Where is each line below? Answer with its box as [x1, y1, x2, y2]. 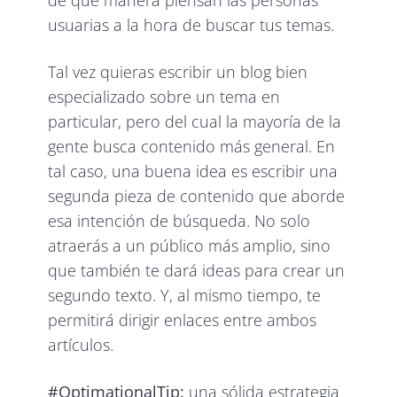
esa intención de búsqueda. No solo [48, 209, 311, 231]
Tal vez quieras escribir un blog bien [48, 60, 308, 82]
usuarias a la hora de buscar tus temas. [48, 13, 335, 35]
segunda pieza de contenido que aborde [48, 184, 346, 206]
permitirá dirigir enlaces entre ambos [48, 308, 317, 331]
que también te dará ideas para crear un [48, 259, 346, 281]
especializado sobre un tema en [48, 85, 281, 107]
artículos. [48, 333, 114, 355]
